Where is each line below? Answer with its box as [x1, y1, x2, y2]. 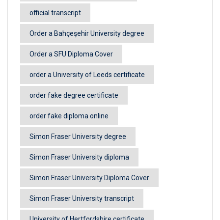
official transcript [29, 8, 81, 17]
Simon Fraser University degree [29, 132, 126, 140]
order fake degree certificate [29, 91, 118, 99]
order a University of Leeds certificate [29, 70, 145, 79]
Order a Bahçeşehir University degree [29, 29, 144, 37]
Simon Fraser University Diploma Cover [29, 173, 149, 182]
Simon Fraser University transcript [29, 194, 134, 202]
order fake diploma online [29, 111, 109, 120]
